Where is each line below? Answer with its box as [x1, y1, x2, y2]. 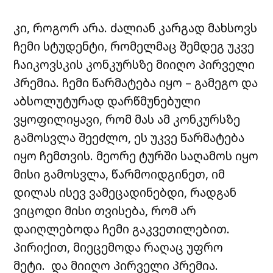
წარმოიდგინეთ [112, 166, 206, 183]
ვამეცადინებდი [89, 184, 185, 201]
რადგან [190, 184, 237, 201]
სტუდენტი [43, 38, 105, 55]
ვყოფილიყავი [13, 111, 100, 128]
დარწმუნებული [107, 93, 201, 110]
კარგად [158, 19, 205, 37]
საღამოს [180, 147, 233, 165]
